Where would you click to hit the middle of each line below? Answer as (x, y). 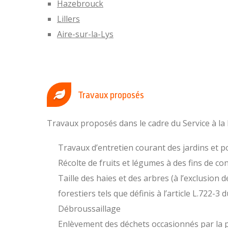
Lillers (68, 19)
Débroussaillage (89, 209)
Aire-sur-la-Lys (85, 34)
